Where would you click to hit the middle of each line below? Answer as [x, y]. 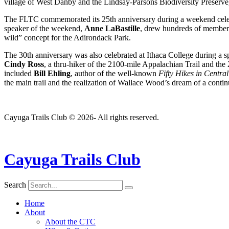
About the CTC [70, 222]
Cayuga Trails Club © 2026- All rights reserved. [82, 117]
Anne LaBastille [112, 28]
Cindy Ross [24, 64]
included [19, 73]
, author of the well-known [114, 73]
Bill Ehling [52, 73]
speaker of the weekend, [44, 28]
